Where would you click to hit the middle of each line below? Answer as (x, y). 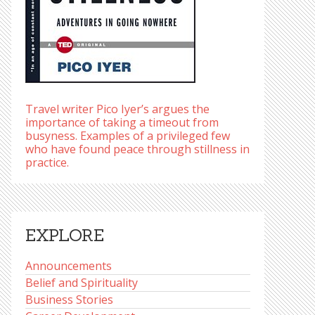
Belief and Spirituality (82, 283)
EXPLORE (65, 235)
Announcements (69, 266)
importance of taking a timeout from (122, 122)
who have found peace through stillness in (137, 149)
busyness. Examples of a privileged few (128, 136)
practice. (47, 162)
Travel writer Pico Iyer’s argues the (117, 109)
